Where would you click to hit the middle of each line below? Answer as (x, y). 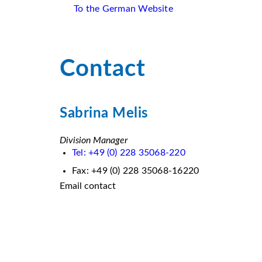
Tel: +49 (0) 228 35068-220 (129, 153)
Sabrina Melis (104, 113)
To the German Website (123, 9)
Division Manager (94, 140)
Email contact (88, 186)
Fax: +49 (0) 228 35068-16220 (136, 171)
